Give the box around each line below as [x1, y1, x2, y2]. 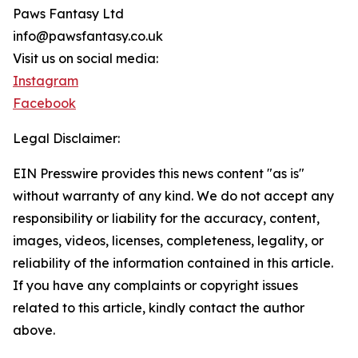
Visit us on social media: [13, 50, 158, 67]
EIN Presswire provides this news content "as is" [13, 165, 304, 182]
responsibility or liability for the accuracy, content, [13, 210, 320, 227]
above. [13, 322, 55, 339]
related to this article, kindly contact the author [13, 300, 304, 316]
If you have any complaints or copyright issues [13, 277, 298, 294]
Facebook [13, 95, 76, 112]
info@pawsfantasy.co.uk [13, 28, 163, 45]
